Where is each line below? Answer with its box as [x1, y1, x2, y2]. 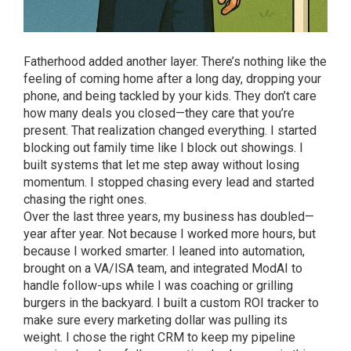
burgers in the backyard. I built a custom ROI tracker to [24, 295, 319, 310]
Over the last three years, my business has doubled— [24, 208, 314, 224]
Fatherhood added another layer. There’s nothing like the [24, 53, 327, 69]
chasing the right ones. [24, 191, 147, 207]
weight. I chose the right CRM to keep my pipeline [24, 329, 295, 345]
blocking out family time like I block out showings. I [24, 139, 303, 155]
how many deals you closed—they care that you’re [24, 105, 295, 121]
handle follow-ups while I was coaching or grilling [24, 277, 293, 293]
